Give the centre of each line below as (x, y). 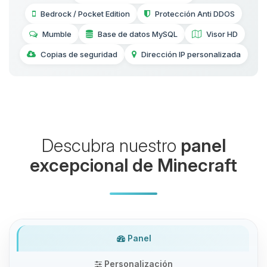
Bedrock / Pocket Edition (85, 14)
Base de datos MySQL (138, 34)
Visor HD (222, 34)
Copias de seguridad (79, 55)
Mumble (57, 34)
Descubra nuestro (111, 146)
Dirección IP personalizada (191, 55)
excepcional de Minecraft (133, 165)
